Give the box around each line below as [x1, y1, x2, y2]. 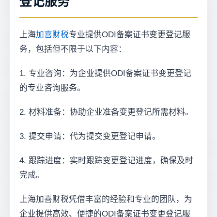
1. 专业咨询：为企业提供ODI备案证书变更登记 [19, 68, 191, 78]
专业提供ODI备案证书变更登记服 [69, 30, 190, 39]
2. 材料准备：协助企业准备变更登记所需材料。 [19, 107, 193, 117]
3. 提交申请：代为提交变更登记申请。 [19, 131, 160, 141]
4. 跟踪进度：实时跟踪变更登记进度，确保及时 [19, 155, 193, 165]
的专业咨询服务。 [19, 83, 85, 93]
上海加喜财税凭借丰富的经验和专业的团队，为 [19, 194, 192, 204]
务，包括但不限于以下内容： [19, 44, 126, 54]
